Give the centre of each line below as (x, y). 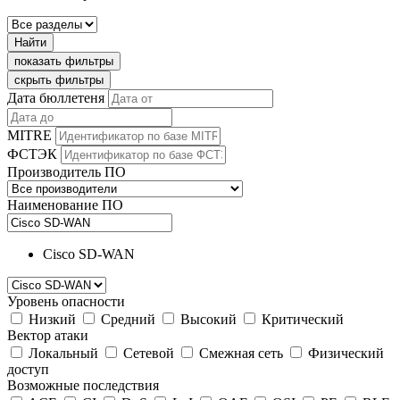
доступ (28, 370)
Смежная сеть (241, 354)
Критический (303, 320)
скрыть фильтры (59, 80)
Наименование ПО (65, 205)
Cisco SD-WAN (89, 254)
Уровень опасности (66, 302)
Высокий (208, 320)
